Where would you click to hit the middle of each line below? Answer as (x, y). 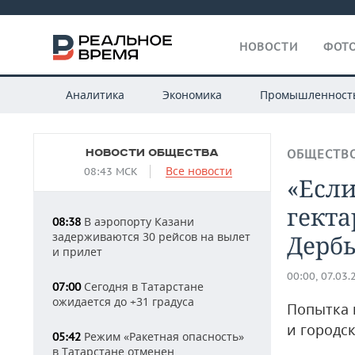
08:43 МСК (111, 172)
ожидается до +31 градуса (123, 302)
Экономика (192, 95)
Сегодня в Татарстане (142, 286)
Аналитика (95, 95)
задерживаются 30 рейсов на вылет (151, 237)
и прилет (77, 252)
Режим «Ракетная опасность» (162, 336)
